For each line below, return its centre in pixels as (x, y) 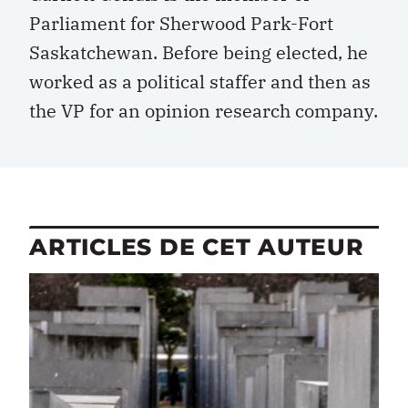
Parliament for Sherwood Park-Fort (181, 23)
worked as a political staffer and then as (200, 82)
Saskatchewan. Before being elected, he (199, 52)
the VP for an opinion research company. (204, 111)
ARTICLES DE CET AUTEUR (197, 247)
